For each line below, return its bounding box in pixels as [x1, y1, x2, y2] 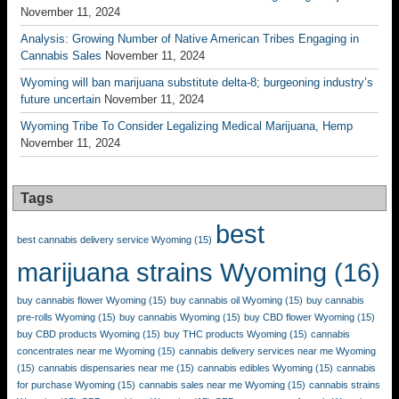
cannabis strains [309, 379, 380, 390]
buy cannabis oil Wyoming [170, 295, 282, 305]
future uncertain [20, 93, 101, 106]
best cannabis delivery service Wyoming [17, 234, 191, 245]
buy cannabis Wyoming [119, 312, 220, 322]
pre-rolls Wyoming [17, 312, 95, 322]
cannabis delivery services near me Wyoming [179, 346, 376, 356]
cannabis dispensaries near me [38, 362, 174, 373]
